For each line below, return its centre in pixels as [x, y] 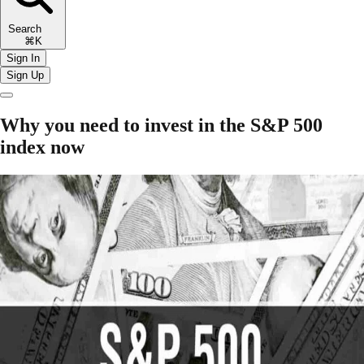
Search [33, 28]
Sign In [23, 58]
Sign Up [25, 75]
